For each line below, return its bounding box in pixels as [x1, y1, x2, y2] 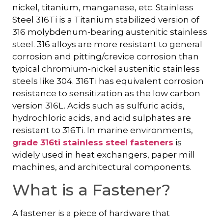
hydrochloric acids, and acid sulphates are [12, 113, 191, 123]
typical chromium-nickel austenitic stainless [12, 64, 200, 74]
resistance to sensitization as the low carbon [12, 88, 200, 99]
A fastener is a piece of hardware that [12, 208, 170, 218]
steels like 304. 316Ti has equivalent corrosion [12, 76, 204, 86]
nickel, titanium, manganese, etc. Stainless [12, 2, 193, 13]
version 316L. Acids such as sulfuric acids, [12, 101, 185, 111]
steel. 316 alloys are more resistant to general [12, 39, 202, 50]
